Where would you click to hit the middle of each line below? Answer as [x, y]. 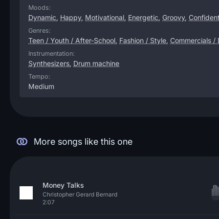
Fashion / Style [143, 40]
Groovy [174, 17]
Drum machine [96, 63]
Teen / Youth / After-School [72, 40]
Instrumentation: [52, 54]
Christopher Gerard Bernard [80, 194]
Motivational [105, 17]
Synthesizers [49, 63]
